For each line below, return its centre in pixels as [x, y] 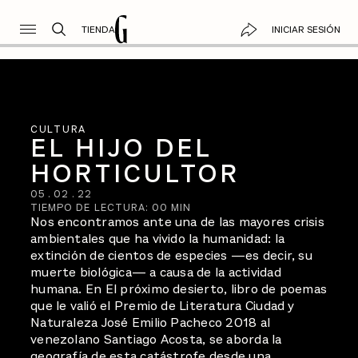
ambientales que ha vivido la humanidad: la [157, 239]
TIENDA [98, 29]
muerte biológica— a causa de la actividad [156, 272]
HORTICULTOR [135, 173]
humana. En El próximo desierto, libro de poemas [179, 289]
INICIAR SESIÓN [306, 29]
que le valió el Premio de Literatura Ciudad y [163, 306]
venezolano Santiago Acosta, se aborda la [156, 339]
